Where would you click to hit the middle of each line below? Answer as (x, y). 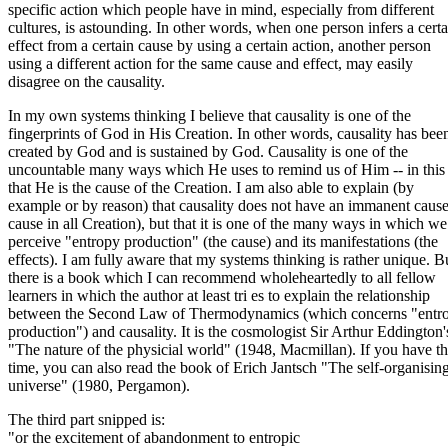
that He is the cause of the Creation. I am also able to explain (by (211, 187)
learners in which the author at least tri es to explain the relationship (219, 295)
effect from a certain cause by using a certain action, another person (219, 45)
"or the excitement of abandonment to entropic (154, 437)
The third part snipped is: (86, 419)
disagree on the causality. (86, 81)
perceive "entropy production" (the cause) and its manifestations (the (223, 241)
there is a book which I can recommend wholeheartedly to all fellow (222, 277)
